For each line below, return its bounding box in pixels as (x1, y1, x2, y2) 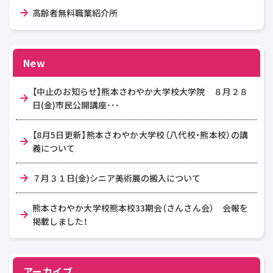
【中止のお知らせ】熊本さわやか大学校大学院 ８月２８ (32, 85, 248, 97)
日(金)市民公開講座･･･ (32, 98, 119, 111)
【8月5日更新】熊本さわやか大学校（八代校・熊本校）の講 (32, 128, 248, 141)
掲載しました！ (32, 214, 88, 227)
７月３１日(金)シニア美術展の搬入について (32, 171, 200, 184)
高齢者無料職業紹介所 (32, 6, 118, 19)
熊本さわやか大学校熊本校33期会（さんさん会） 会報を (32, 201, 248, 214)
